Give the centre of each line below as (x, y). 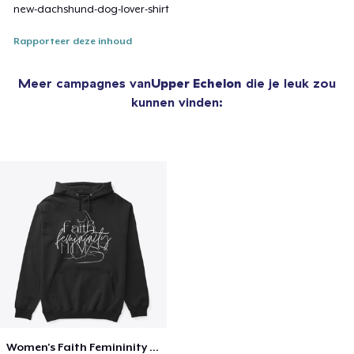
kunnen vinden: (177, 102)
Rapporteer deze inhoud (73, 41)
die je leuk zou (289, 83)
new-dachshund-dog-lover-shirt (92, 9)
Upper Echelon (196, 83)
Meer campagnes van (85, 83)
